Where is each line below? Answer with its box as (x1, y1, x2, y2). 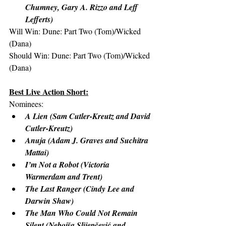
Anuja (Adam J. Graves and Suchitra (25, 135, 150, 146)
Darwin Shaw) (25, 195, 74, 206)
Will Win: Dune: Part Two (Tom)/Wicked (9, 26, 143, 36)
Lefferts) (25, 14, 53, 25)
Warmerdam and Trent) (25, 171, 102, 182)
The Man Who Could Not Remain (25, 207, 140, 218)
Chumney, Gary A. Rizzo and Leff (25, 2, 140, 13)
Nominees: (9, 98, 43, 109)
